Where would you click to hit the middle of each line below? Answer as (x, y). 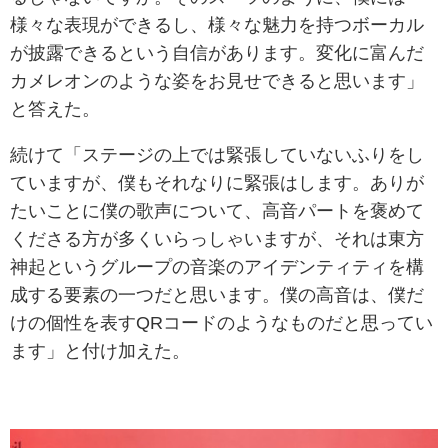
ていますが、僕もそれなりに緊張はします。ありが (217, 182)
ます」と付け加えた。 (100, 350)
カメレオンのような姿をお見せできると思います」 (217, 80)
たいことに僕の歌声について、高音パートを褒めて (217, 210)
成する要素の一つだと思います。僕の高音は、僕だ (217, 294)
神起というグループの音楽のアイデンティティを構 (217, 266)
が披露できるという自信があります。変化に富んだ (217, 52)
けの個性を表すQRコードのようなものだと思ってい (221, 322)
